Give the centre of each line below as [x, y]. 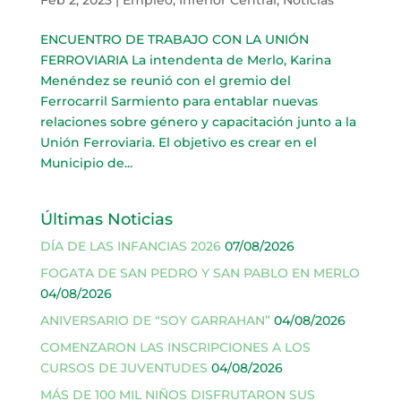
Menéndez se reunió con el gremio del [165, 80]
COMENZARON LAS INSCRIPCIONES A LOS [175, 347]
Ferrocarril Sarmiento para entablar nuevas [179, 101]
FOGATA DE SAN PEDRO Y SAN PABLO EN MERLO [200, 273]
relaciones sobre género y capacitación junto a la [198, 121]
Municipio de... [86, 162]
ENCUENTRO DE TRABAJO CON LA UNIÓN [174, 39]
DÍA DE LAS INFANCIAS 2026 [130, 246]
